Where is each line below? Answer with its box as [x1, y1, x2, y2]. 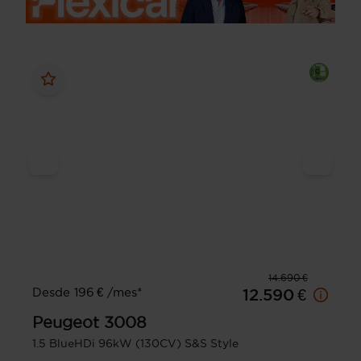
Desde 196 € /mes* [32, 285, 142, 300]
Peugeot [32, 313, 99, 332]
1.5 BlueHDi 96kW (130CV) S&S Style [32, 337, 239, 351]
